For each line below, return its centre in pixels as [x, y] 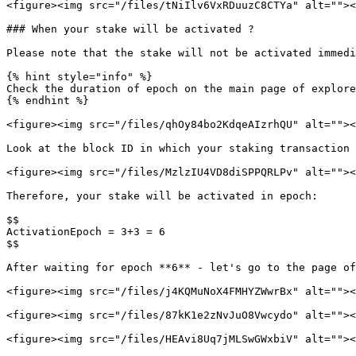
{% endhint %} [48, 101]
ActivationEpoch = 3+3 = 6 [86, 232]
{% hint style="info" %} [79, 77]
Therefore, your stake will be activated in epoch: [162, 196]
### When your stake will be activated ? [130, 29]
